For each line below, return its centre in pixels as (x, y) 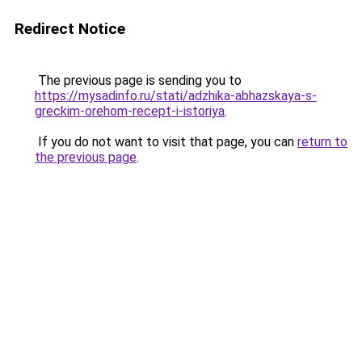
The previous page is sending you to (138, 80)
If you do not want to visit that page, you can (166, 142)
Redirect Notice (70, 29)
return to (322, 142)
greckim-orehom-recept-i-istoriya (130, 111)
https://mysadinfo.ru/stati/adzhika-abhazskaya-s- (176, 96)
